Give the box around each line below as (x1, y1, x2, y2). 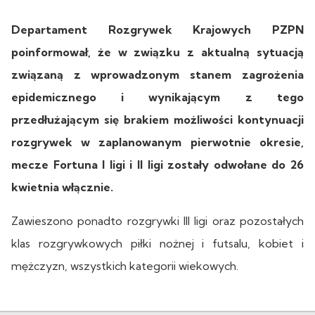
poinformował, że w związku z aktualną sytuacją (11, 44, 304, 59)
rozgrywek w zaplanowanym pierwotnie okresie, (11, 134, 304, 149)
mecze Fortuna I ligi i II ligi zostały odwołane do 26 (11, 157, 304, 172)
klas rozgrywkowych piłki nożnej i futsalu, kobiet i (11, 236, 304, 250)
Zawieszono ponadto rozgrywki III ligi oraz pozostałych (11, 213, 304, 228)
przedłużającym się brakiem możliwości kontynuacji (11, 112, 304, 127)
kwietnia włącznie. (11, 179, 113, 194)
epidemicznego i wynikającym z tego (11, 89, 304, 104)
